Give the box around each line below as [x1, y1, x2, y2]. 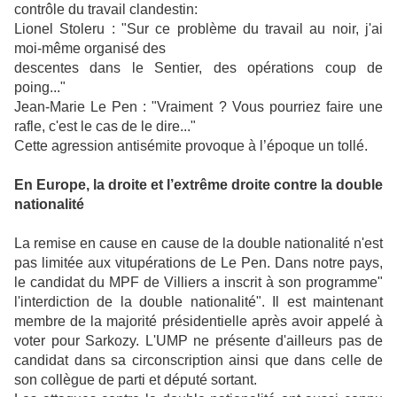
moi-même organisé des [14, 41, 166, 57]
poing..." [14, 80, 66, 96]
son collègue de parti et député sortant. [14, 372, 257, 388]
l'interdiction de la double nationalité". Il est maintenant [14, 294, 383, 310]
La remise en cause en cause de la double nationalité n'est [14, 236, 383, 252]
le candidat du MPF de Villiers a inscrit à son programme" [14, 275, 383, 291]
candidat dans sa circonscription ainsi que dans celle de [14, 353, 383, 369]
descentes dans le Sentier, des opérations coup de [14, 60, 383, 76]
